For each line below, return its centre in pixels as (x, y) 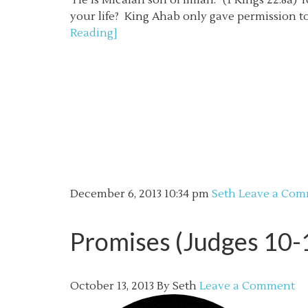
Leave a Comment (247, 286)
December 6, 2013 (116, 194)
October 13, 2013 (112, 286)
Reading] (94, 33)
